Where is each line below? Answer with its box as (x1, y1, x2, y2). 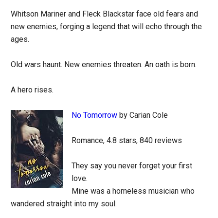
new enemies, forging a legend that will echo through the (11, 22, 202, 31)
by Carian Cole (117, 110, 168, 120)
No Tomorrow (72, 110, 118, 120)
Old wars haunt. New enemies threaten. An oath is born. (11, 60, 197, 69)
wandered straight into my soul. (11, 199, 117, 208)
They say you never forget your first (72, 161, 193, 170)
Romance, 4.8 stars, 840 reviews (72, 136, 182, 145)
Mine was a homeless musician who (72, 186, 195, 196)
